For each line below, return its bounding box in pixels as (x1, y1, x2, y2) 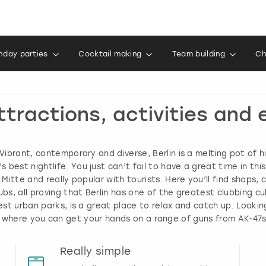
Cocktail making (78, 50, 142, 58)
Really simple (59, 245, 131, 257)
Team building (172, 50, 225, 58)
